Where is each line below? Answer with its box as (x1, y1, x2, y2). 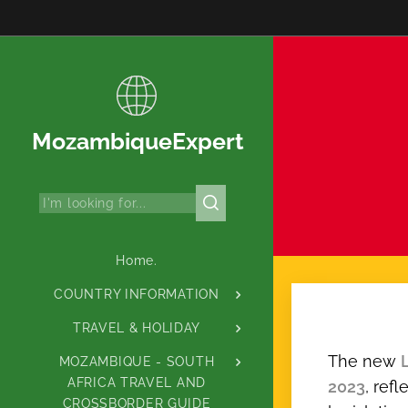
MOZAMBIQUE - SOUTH (58, 354, 215, 370)
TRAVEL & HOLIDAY (72, 321, 201, 336)
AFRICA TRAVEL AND (67, 375, 206, 391)
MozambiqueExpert (32, 127, 245, 156)
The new (328, 352, 401, 371)
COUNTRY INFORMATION (54, 287, 219, 302)
